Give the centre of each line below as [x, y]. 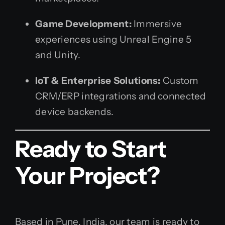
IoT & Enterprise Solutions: [98, 81]
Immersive [157, 24]
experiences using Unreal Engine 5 [114, 40]
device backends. [75, 112]
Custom [180, 81]
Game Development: [83, 24]
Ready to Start [91, 149]
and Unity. [58, 55]
